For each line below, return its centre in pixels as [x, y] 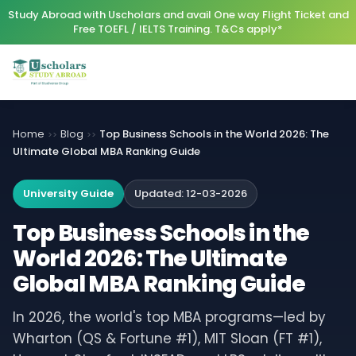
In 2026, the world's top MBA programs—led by [169, 317]
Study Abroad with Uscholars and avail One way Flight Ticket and [178, 15]
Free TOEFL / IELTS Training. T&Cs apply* [178, 29]
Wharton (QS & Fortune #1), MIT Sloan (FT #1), [167, 339]
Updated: [160, 193]
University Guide [68, 193]
